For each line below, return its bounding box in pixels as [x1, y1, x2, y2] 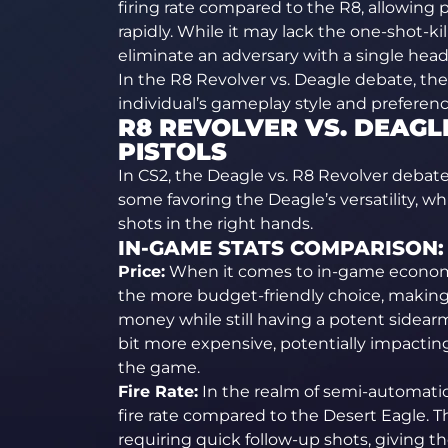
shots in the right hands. [117, 214, 313, 233]
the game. [117, 358, 200, 377]
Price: [117, 262, 165, 281]
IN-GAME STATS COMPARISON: [117, 236, 444, 260]
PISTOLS [117, 137, 227, 166]
